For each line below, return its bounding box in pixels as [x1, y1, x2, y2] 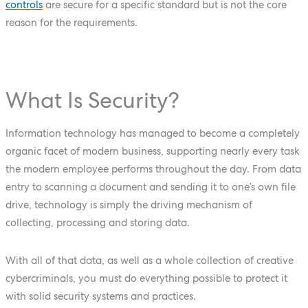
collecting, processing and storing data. [5, 217, 190, 229]
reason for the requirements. [5, 16, 137, 28]
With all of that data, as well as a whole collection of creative [5, 254, 294, 267]
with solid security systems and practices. [5, 290, 196, 302]
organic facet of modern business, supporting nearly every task [5, 145, 300, 157]
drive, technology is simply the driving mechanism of [5, 199, 252, 211]
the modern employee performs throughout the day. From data [5, 163, 301, 175]
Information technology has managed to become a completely [5, 127, 300, 140]
